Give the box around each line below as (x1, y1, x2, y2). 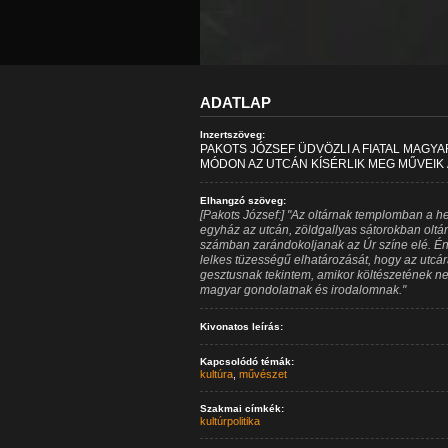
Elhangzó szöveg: (199, 195, 286, 206)
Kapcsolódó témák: (199, 356, 294, 367)
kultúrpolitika (199, 415, 260, 427)
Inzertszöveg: (199, 129, 265, 140)
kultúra (199, 368, 233, 380)
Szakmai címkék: (199, 403, 284, 414)
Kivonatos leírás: (199, 321, 283, 332)
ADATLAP (199, 94, 271, 111)
